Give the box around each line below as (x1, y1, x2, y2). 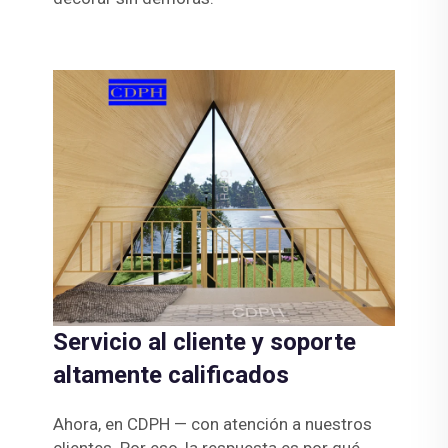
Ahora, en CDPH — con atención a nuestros (52, 414, 372, 435)
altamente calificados (52, 361, 289, 390)
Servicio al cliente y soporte (52, 328, 356, 357)
